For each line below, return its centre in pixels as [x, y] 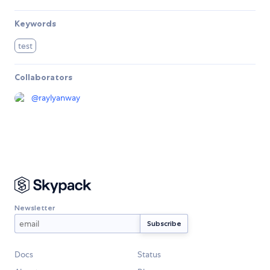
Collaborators [43, 77]
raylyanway [59, 98]
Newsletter [35, 207]
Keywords [35, 24]
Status [149, 255]
